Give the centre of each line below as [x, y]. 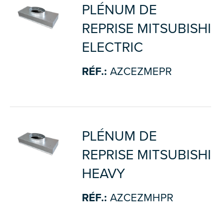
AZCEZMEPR [139, 72]
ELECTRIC [112, 47]
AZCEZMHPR [140, 198]
